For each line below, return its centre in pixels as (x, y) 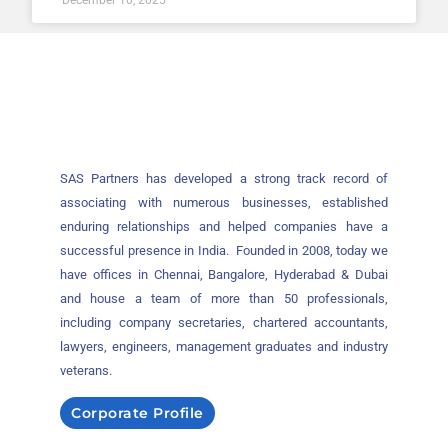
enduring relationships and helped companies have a (224, 226)
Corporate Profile (137, 413)
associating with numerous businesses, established (224, 202)
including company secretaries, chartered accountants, (224, 322)
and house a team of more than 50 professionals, (224, 298)
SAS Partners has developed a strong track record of (224, 178)
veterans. (86, 370)
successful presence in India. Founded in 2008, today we (224, 250)
